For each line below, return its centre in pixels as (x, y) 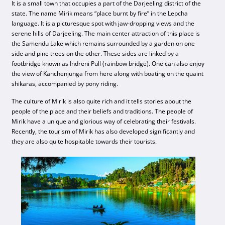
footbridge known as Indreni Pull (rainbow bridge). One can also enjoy (108, 64)
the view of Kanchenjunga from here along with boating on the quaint (108, 74)
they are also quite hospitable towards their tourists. (84, 141)
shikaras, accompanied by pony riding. (65, 84)
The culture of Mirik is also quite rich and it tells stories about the (102, 101)
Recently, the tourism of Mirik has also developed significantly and (103, 131)
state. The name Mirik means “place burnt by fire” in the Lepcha (100, 13)
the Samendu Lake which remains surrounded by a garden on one (103, 43)
